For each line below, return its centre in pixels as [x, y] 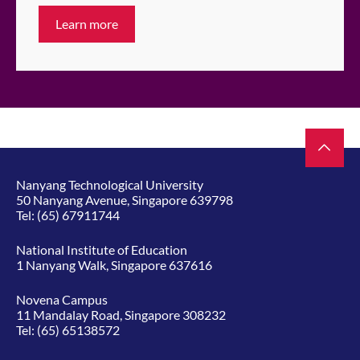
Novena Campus [62, 299]
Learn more [87, 23]
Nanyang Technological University [110, 184]
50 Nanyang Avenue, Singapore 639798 [125, 199]
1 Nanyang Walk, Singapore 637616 [114, 264]
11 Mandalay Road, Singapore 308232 [121, 314]
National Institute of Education [102, 249]
